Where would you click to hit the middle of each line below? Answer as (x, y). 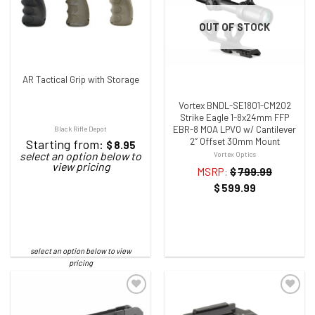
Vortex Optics (234, 154)
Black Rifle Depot (81, 128)
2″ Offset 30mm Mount (234, 141)
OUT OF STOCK (234, 27)
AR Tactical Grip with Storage (81, 80)
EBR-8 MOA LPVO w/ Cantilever (234, 129)
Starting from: (64, 144)
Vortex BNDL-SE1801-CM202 (234, 105)
